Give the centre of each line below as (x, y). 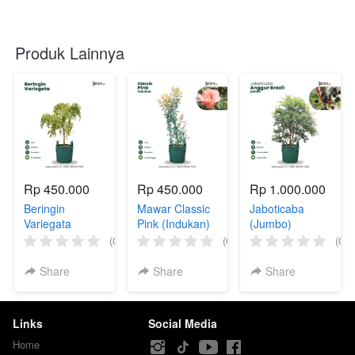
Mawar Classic (173, 209)
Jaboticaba (277, 209)
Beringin (45, 209)
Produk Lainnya (70, 52)
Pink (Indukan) (173, 224)
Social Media (183, 323)
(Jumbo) (271, 224)
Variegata (48, 224)
